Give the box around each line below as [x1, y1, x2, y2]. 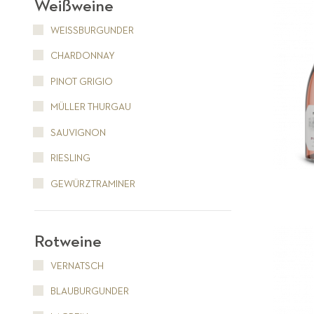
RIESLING [48, 153, 90, 164]
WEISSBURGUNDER [48, 25, 134, 36]
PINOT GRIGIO [48, 76, 113, 87]
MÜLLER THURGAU [48, 102, 131, 113]
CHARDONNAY [48, 51, 115, 62]
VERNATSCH [48, 261, 104, 271]
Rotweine [34, 233, 102, 250]
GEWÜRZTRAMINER [48, 179, 135, 189]
